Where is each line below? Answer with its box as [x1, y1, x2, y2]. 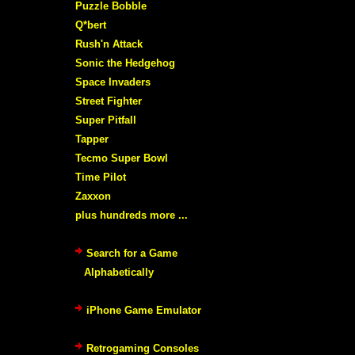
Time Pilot [75, 170, 126, 183]
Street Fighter [75, 94, 142, 107]
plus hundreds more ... [75, 208, 188, 221]
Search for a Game [86, 246, 177, 259]
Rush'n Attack [75, 37, 143, 50]
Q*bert [75, 18, 106, 31]
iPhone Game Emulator [86, 303, 201, 316]
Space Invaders [75, 75, 151, 88]
